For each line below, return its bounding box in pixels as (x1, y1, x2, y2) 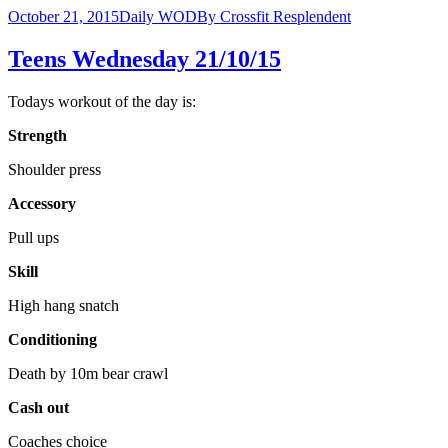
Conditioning (8, 330, 97, 348)
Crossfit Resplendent (220, 7, 351, 25)
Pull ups (8, 228, 59, 246)
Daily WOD (119, 7, 197, 25)
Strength (8, 126, 67, 144)
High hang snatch (8, 296, 119, 314)
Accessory (8, 194, 76, 212)
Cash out (8, 398, 69, 416)
